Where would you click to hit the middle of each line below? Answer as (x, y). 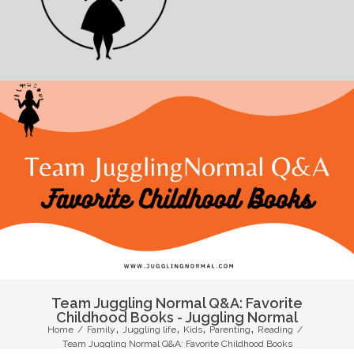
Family (101, 330)
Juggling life (149, 330)
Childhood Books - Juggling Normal (177, 317)
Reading (275, 330)
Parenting (230, 330)
